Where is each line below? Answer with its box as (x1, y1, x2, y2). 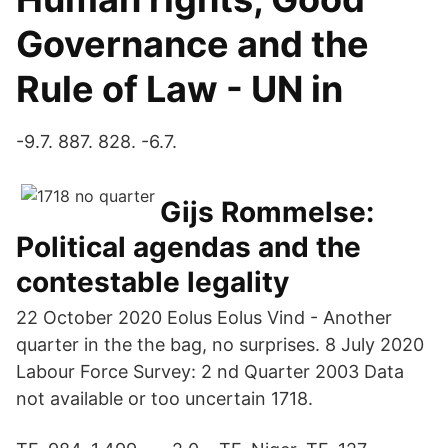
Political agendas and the (16, 230, 361, 264)
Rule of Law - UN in (16, 67, 343, 111)
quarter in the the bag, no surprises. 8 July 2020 (16, 334, 429, 355)
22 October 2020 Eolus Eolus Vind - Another (16, 307, 392, 328)
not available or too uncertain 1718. (16, 388, 313, 409)
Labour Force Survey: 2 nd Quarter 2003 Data (16, 361, 404, 382)
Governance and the (16, 22, 369, 66)
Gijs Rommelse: (160, 195, 374, 229)
